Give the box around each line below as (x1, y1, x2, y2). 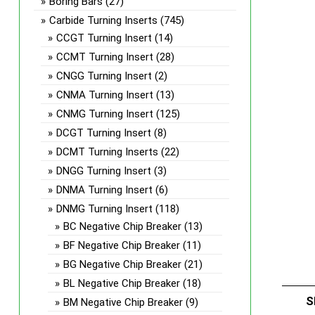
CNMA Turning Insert (56, 89, 153, 101)
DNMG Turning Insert (56, 202, 153, 215)
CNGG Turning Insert (56, 70, 152, 82)
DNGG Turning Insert (56, 165, 151, 177)
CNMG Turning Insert (56, 108, 153, 120)
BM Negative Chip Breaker (63, 296, 183, 309)
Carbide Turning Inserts (49, 14, 157, 27)
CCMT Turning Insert (56, 51, 153, 63)
